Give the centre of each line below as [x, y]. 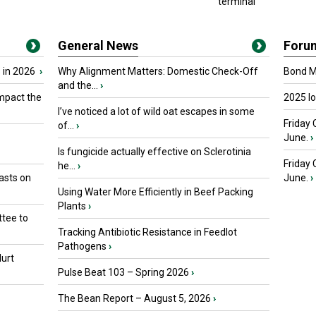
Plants [72, 206]
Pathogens [82, 246]
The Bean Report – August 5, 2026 [134, 298]
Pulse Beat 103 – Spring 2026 [123, 272]
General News [98, 45]
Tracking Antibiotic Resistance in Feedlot [147, 232]
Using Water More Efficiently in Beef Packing [156, 192]
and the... [78, 85]
